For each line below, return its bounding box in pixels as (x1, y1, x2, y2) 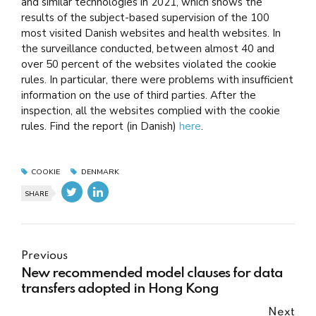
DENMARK (80, 166, 119, 177)
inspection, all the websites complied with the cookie (21, 104, 280, 118)
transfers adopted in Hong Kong (21, 281, 219, 296)
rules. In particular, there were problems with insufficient (21, 73, 293, 87)
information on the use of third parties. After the (21, 88, 256, 102)
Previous (21, 250, 68, 262)
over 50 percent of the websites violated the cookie (21, 57, 276, 71)
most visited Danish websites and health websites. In (21, 26, 281, 40)
